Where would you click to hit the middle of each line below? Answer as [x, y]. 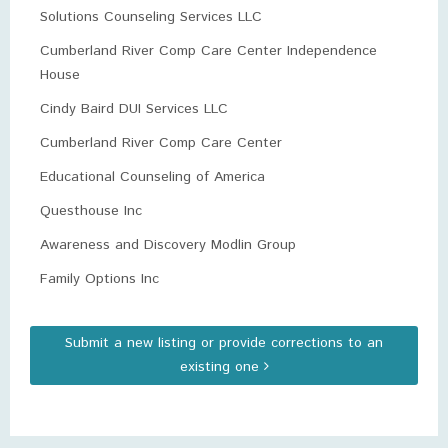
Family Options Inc [99, 279]
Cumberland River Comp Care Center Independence [208, 51]
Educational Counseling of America [152, 177]
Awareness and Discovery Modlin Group [168, 245]
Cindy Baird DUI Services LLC [134, 109]
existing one [221, 367]
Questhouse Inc [91, 211]
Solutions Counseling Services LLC [151, 17]
